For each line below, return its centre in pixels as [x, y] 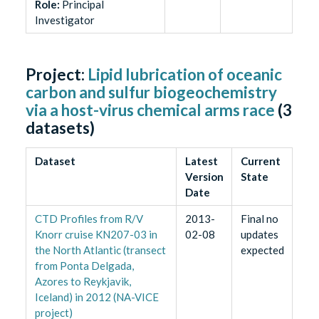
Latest [201, 161]
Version [204, 176]
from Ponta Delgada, [84, 265]
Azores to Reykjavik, [83, 281]
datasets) [61, 127]
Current [260, 161]
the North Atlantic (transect [100, 250]
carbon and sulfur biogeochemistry [152, 92]
